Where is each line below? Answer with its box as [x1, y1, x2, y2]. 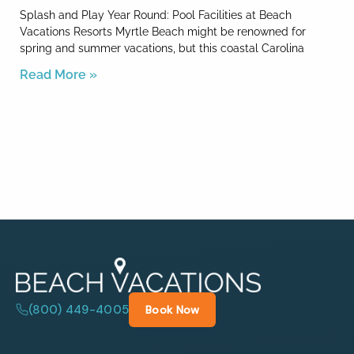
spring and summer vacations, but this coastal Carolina [20, 42, 304, 55]
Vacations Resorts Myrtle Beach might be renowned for [20, 25, 306, 39]
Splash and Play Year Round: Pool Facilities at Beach [20, 9, 292, 22]
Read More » [20, 67, 97, 83]
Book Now [145, 303, 200, 318]
